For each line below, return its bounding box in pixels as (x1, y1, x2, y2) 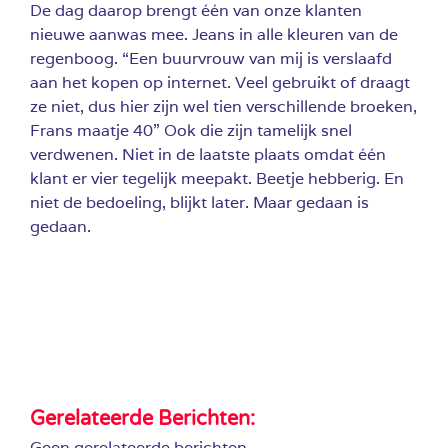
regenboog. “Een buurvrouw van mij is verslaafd (30, 47, 392, 69)
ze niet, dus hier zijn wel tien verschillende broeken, (30, 95, 417, 117)
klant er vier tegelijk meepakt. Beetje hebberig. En (30, 167, 404, 189)
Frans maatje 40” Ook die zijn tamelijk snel (30, 119, 352, 141)
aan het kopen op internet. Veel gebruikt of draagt (30, 71, 410, 93)
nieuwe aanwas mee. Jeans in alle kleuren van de (30, 23, 398, 45)
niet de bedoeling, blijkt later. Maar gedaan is (30, 191, 369, 213)
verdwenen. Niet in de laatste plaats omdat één (30, 143, 386, 165)
